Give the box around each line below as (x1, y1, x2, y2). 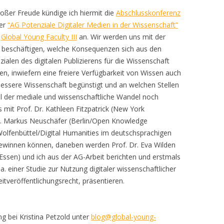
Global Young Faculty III (1, 32, 77, 41)
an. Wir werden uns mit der (77, 32, 165, 41)
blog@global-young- (91, 212, 156, 221)
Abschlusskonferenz (116, 8, 180, 17)
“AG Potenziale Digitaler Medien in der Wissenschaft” (7, 20, 178, 29)
